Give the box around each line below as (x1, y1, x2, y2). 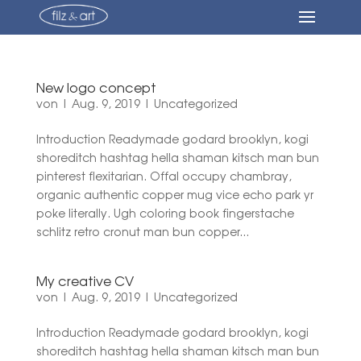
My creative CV (35, 272, 134, 289)
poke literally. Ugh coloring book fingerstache (35, 205, 294, 220)
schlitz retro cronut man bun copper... (35, 224, 249, 239)
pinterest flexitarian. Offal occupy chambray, (35, 168, 292, 183)
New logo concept (35, 79, 156, 96)
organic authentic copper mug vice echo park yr (35, 187, 313, 201)
